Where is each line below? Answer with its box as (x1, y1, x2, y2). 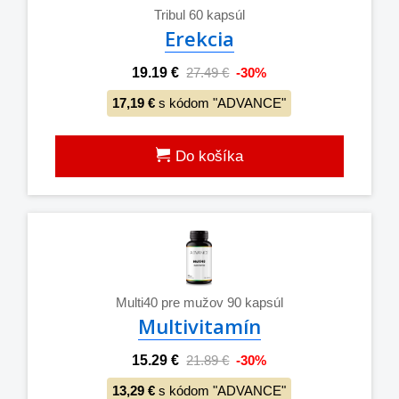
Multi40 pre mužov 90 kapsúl (115, 294, 283, 310)
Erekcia (164, 24, 234, 52)
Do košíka (170, 147, 243, 165)
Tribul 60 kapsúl (153, 6, 245, 22)
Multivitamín (137, 312, 261, 339)
